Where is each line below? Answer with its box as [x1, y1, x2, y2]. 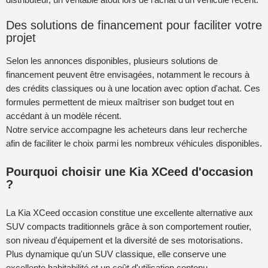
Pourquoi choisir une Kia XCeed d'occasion [6, 165, 253, 178]
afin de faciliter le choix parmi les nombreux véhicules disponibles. [6, 138, 262, 149]
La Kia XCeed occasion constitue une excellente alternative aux [6, 207, 253, 218]
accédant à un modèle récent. [6, 111, 121, 121]
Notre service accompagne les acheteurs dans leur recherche [6, 124, 247, 135]
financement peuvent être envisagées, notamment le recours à [6, 69, 249, 80]
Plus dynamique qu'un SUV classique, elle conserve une [6, 248, 226, 259]
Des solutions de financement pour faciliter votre [6, 18, 262, 32]
